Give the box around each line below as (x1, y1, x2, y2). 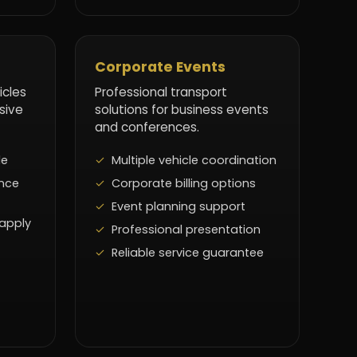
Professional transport (95, 83, 227, 100)
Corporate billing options (112, 175, 256, 191)
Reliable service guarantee (112, 244, 264, 261)
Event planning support (112, 198, 245, 214)
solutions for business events (95, 100, 269, 118)
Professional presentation (112, 221, 261, 237)
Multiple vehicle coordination (112, 151, 277, 168)
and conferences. (95, 118, 199, 135)
